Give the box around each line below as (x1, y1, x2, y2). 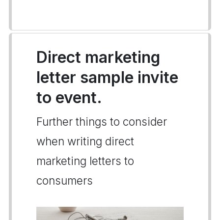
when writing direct (36, 135, 134, 148)
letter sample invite (36, 68, 178, 87)
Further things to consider (36, 115, 167, 128)
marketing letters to (36, 154, 134, 167)
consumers (36, 174, 93, 187)
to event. (36, 88, 102, 107)
